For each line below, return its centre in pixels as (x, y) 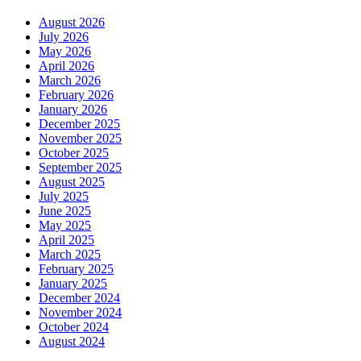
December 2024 (79, 298)
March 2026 (70, 81)
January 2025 (73, 284)
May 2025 (65, 226)
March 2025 (70, 255)
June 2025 (65, 211)
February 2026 (76, 95)
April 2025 (66, 240)
